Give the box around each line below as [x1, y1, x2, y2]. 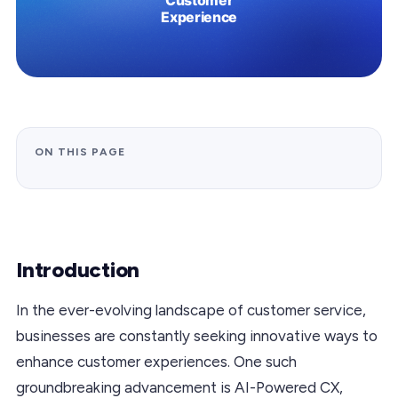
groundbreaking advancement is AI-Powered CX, [16, 378, 343, 396]
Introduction [16, 256, 140, 283]
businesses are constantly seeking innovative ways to [16, 326, 378, 345]
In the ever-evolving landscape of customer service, [16, 300, 366, 319]
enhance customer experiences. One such [16, 352, 297, 370]
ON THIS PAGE [35, 145, 125, 158]
